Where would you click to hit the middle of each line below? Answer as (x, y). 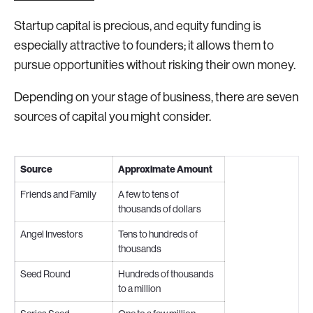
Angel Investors (52, 234)
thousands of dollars (160, 209)
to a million (139, 289)
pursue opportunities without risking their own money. (156, 65)
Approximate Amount (165, 169)
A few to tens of (148, 194)
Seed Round (45, 274)
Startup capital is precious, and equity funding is (138, 26)
